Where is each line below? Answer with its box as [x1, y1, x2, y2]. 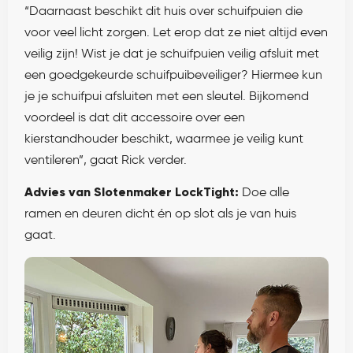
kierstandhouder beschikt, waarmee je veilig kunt [24, 130, 303, 146]
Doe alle [239, 184, 289, 200]
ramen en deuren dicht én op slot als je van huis [24, 206, 296, 221]
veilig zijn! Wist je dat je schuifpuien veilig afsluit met [24, 45, 319, 61]
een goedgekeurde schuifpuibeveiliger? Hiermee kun [24, 66, 322, 82]
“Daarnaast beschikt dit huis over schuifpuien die [24, 2, 303, 18]
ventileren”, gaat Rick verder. [24, 151, 187, 167]
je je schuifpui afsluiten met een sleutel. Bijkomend [24, 87, 309, 103]
